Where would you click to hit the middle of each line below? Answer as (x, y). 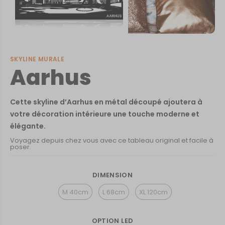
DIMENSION (113, 175)
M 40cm (75, 192)
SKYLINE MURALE (37, 59)
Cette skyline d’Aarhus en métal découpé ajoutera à (106, 102)
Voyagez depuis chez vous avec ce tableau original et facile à (112, 140)
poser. (21, 147)
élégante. (28, 126)
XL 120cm (153, 192)
